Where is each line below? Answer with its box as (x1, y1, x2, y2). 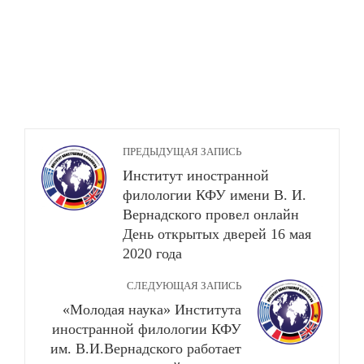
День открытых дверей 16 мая (123, 226, 311, 242)
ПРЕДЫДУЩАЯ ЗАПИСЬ (123, 146, 241, 158)
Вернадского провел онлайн (123, 206, 299, 223)
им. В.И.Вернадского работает (50, 340, 241, 357)
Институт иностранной (123, 167, 269, 184)
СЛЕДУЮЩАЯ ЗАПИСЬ (127, 280, 241, 292)
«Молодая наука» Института (63, 301, 241, 318)
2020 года (123, 245, 182, 262)
